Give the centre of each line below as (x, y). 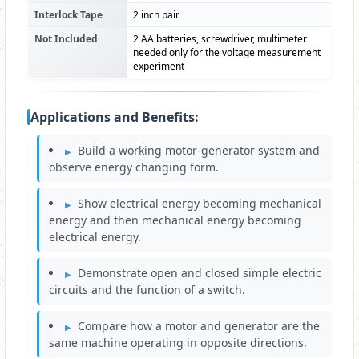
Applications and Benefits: (115, 117)
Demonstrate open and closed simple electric (200, 273)
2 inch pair (156, 15)
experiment (159, 67)
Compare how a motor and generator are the (199, 326)
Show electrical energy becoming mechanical (200, 204)
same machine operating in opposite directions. (178, 343)
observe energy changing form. (134, 167)
